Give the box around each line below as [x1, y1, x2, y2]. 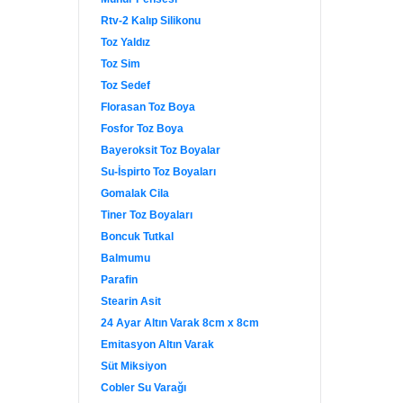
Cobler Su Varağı [101, 381, 186, 394]
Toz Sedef [101, 79, 150, 92]
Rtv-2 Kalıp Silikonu [101, 14, 201, 27]
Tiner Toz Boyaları [101, 209, 193, 221]
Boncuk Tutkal [101, 230, 174, 243]
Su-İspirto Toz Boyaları [101, 166, 216, 178]
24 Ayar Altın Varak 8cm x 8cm [101, 317, 259, 329]
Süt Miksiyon [101, 360, 166, 372]
